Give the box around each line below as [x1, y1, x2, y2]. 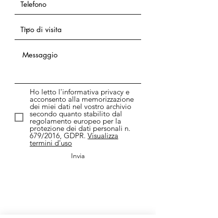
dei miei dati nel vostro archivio [30, 102, 131, 111]
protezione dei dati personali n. [30, 124, 130, 133]
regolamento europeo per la [30, 116, 121, 126]
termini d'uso [30, 138, 72, 147]
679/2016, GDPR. [30, 131, 86, 140]
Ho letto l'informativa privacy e [30, 87, 129, 96]
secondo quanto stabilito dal [30, 109, 122, 118]
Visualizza [88, 131, 118, 140]
